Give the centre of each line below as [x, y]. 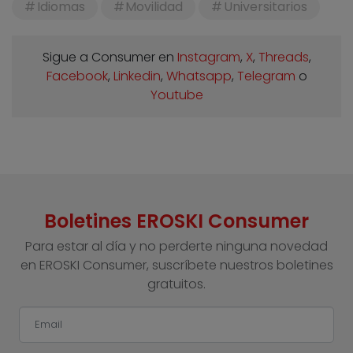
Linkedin [137, 76]
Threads [283, 58]
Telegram [266, 76]
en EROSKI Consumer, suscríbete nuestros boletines [176, 266]
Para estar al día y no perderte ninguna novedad [176, 247]
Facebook [77, 76]
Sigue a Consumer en [110, 58]
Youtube [176, 95]
